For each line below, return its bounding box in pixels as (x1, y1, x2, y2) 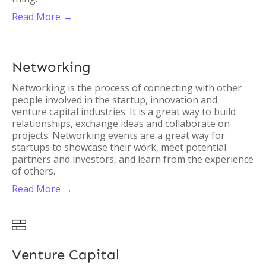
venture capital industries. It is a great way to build (12, 105, 236, 118)
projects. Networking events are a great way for (12, 129, 225, 142)
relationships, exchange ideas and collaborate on (12, 117, 230, 130)
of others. (12, 164, 55, 178)
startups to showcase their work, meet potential (12, 141, 226, 154)
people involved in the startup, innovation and (12, 93, 217, 106)
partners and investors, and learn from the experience (12, 153, 254, 166)
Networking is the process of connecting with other (12, 81, 242, 94)
